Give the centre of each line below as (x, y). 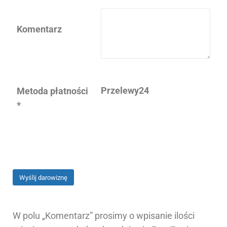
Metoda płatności (52, 91)
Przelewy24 (125, 90)
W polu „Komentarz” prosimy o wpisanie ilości (104, 216)
